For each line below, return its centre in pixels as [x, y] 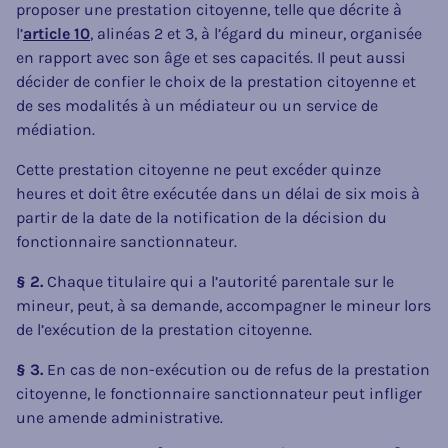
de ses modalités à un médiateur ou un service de [197, 105]
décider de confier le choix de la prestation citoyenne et [216, 81]
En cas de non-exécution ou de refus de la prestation [236, 369]
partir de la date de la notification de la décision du [201, 217]
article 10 [56, 33]
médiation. [55, 129]
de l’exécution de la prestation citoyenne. [164, 329]
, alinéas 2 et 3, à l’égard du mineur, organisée [256, 33]
